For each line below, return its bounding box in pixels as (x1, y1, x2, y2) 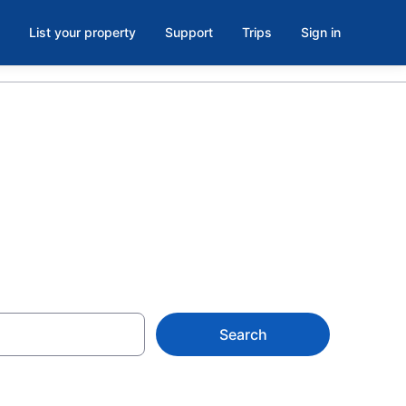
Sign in (301, 24, 341, 40)
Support (165, 24, 213, 40)
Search (218, 325, 267, 343)
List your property (29, 24, 136, 40)
